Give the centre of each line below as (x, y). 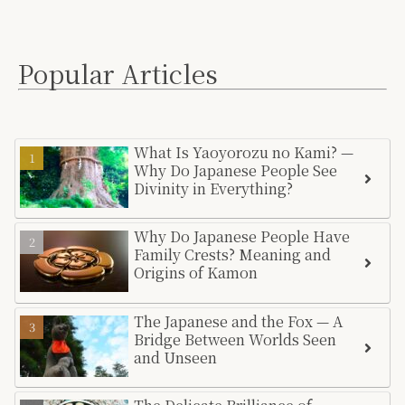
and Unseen (176, 357)
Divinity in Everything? (214, 189)
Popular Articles (118, 74)
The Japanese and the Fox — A (239, 321)
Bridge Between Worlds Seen (235, 339)
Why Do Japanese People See (236, 171)
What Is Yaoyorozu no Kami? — (244, 153)
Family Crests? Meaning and (233, 255)
